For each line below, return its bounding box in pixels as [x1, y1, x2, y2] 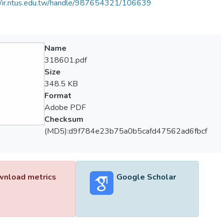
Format [44, 90, 72, 101]
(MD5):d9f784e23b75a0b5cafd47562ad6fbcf [44, 126, 207, 137]
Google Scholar [116, 172, 176, 183]
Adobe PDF [44, 102, 86, 113]
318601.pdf [44, 55, 87, 66]
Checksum [44, 114, 83, 125]
